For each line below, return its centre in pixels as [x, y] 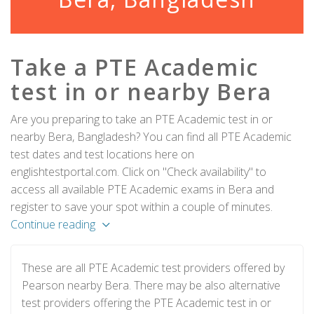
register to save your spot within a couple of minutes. [142, 207]
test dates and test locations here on [102, 154]
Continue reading [53, 224]
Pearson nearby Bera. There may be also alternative [151, 285]
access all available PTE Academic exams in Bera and [142, 189]
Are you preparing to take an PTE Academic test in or [142, 119]
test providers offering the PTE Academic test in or [146, 303]
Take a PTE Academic [135, 67]
